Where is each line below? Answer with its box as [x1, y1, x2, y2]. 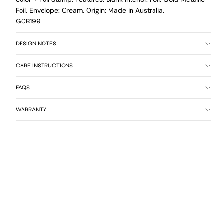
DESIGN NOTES [16, 39, 56, 47]
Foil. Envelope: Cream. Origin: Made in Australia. [16, 6, 164, 15]
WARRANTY [16, 105, 46, 113]
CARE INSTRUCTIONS [16, 61, 73, 69]
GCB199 [16, 17, 41, 26]
